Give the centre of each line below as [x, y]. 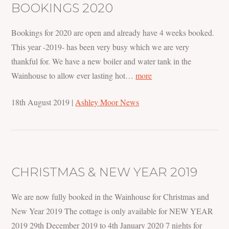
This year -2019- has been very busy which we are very [100, 47]
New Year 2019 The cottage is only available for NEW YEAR [112, 211]
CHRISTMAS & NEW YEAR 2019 [105, 172]
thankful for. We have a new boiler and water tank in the [101, 61]
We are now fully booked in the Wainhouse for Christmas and [110, 197]
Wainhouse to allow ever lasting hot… [74, 76]
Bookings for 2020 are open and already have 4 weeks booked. [113, 33]
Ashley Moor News [107, 102]
